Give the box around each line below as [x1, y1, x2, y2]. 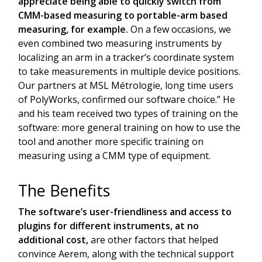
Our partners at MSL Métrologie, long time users [18, 78, 233, 92]
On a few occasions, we [128, 22, 231, 36]
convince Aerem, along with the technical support [18, 247, 234, 260]
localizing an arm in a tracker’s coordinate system [18, 50, 234, 64]
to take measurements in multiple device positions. [18, 64, 240, 78]
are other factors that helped [91, 233, 218, 246]
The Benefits [18, 179, 110, 201]
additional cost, [18, 233, 91, 246]
